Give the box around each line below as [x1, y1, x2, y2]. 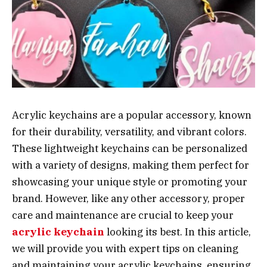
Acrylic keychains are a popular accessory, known [12, 108, 252, 122]
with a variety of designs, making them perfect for [12, 158, 249, 172]
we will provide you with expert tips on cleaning [12, 241, 238, 255]
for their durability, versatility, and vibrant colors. [12, 125, 247, 138]
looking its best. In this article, [104, 225, 251, 238]
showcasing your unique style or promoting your [12, 175, 247, 188]
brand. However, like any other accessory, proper [12, 191, 245, 205]
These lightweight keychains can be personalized [12, 141, 247, 155]
